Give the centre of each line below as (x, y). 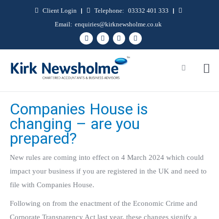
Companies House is (79, 109)
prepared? (43, 138)
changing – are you (75, 124)
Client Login (59, 11)
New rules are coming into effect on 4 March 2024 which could (107, 157)
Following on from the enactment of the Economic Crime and (104, 203)
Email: (64, 24)
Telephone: (110, 11)
